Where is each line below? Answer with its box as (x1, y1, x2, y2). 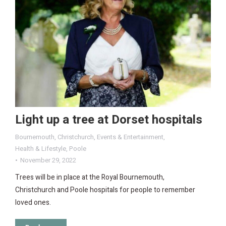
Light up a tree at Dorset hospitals (15, 110, 202, 129)
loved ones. (15, 197, 51, 208)
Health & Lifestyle (15, 143, 66, 153)
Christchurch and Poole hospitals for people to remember (15, 184, 195, 195)
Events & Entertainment (97, 132, 163, 142)
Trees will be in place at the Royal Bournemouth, (15, 172, 164, 183)
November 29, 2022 (20, 155, 76, 165)
